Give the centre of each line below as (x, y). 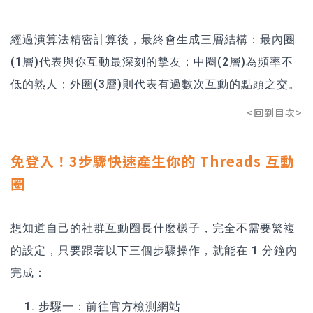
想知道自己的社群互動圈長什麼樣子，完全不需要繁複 (153, 228)
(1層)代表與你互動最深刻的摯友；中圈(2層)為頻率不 (152, 61)
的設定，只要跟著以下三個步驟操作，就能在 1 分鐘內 (154, 250)
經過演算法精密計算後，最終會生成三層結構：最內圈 (153, 39)
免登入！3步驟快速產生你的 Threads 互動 (153, 161)
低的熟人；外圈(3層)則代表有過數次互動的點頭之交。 (155, 84)
